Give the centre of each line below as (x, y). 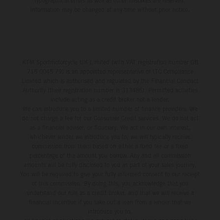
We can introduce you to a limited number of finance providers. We (110, 109)
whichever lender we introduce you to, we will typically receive (110, 137)
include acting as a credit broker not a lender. (110, 100)
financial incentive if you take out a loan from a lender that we (110, 202)
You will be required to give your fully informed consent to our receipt (110, 174)
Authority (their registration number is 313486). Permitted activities (110, 90)
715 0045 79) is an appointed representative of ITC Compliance (110, 72)
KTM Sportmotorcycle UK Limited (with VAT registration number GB (110, 62)
